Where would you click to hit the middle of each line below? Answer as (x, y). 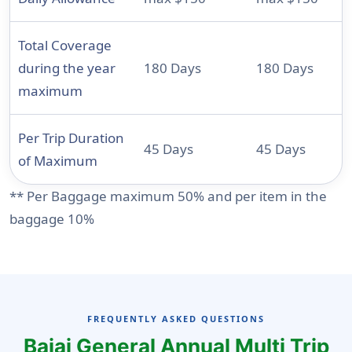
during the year (67, 68)
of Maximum (58, 161)
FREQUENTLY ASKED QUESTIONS (176, 319)
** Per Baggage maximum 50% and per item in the (168, 196)
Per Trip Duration (71, 138)
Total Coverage (65, 46)
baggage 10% (52, 219)
